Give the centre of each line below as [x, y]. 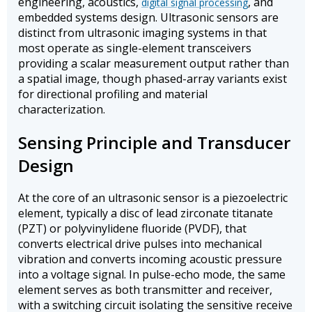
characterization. [62, 109]
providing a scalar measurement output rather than [154, 63]
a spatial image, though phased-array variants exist [153, 78]
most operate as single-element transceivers [135, 48]
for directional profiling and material [113, 94]
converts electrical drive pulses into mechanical [140, 244]
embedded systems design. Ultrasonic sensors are [148, 17]
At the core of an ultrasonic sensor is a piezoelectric [153, 198]
